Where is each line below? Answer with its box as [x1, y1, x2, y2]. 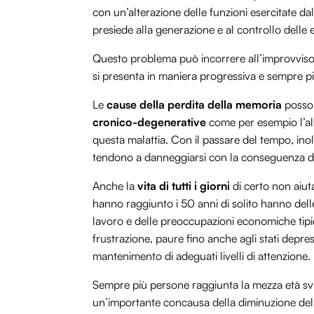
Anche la [93, 179, 135, 193]
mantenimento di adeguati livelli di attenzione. [93, 249, 310, 264]
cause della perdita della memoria [107, 97, 282, 112]
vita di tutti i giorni [135, 179, 230, 193]
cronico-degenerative [93, 115, 206, 130]
